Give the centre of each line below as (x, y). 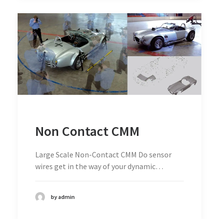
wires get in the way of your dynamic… (99, 166)
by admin (63, 197)
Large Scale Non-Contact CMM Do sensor (103, 154)
